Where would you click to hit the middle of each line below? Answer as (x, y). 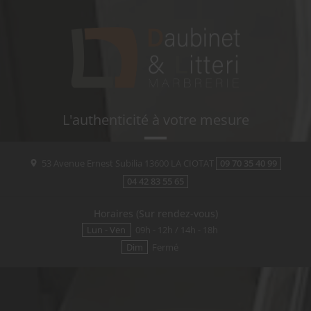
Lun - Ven (107, 229)
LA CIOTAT (193, 163)
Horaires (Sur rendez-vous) (155, 213)
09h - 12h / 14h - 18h (176, 229)
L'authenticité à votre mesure (155, 119)
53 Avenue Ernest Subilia (91, 163)
